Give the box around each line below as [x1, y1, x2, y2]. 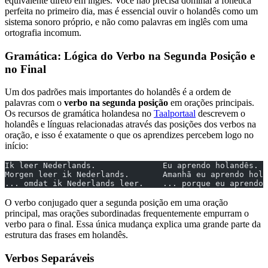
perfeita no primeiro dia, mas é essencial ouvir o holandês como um [5, 5, 258, 16]
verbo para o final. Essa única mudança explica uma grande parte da [5, 219, 261, 230]
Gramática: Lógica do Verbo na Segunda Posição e [5, 49, 255, 62]
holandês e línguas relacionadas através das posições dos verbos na [5, 119, 256, 130]
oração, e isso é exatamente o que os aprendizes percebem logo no [5, 130, 254, 141]
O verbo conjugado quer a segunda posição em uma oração [5, 197, 228, 208]
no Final [5, 62, 46, 75]
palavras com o [5, 98, 64, 108]
